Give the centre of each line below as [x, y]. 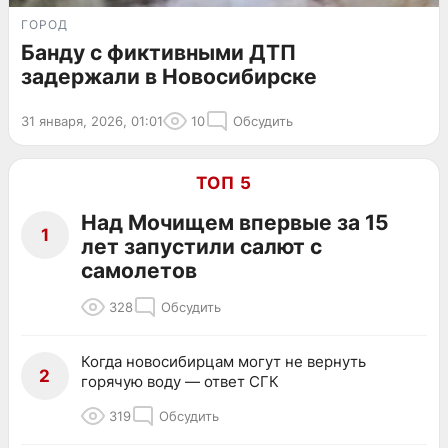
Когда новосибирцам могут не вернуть [223, 361]
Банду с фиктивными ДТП [158, 52]
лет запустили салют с [201, 246]
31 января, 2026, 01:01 [92, 120]
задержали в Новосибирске [169, 76]
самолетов [139, 270]
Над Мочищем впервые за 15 [235, 222]
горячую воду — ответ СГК [180, 381]
